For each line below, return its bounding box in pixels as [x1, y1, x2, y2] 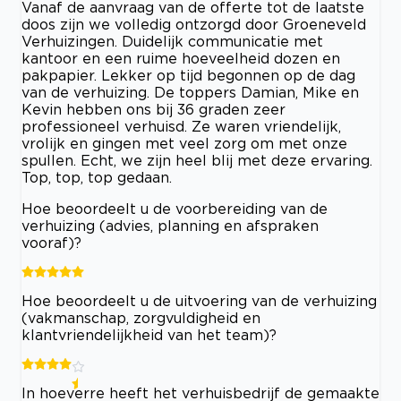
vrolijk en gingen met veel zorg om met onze [21, 134, 347, 151]
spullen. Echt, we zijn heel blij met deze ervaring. [21, 151, 372, 168]
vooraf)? [21, 234, 81, 251]
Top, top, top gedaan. [21, 168, 172, 185]
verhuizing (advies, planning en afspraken [21, 217, 319, 234]
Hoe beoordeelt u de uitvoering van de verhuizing [21, 292, 377, 309]
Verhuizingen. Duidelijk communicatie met [21, 32, 323, 49]
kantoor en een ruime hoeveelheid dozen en [21, 49, 340, 66]
